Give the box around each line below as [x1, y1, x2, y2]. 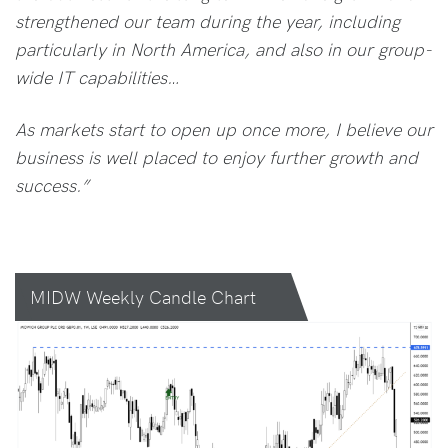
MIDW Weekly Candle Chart [30, 284, 256, 310]
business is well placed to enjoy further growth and [15, 144, 418, 170]
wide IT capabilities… [15, 64, 180, 90]
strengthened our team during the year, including [15, 8, 400, 34]
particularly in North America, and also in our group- [15, 36, 432, 62]
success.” [15, 172, 89, 198]
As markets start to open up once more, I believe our [15, 116, 433, 142]
